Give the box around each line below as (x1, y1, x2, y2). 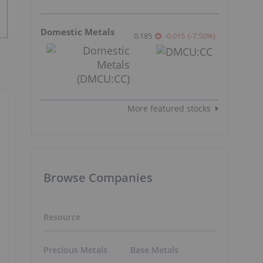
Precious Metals (43, 244, 107, 256)
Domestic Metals (41, 25, 114, 38)
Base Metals (130, 244, 178, 256)
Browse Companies (43, 169, 153, 186)
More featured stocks (127, 102, 211, 114)
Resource (43, 211, 80, 222)
